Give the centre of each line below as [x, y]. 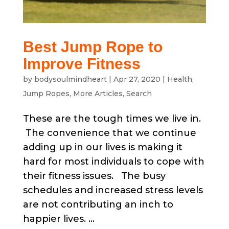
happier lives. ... [59, 219]
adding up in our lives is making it [102, 147]
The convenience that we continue [109, 133]
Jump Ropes [46, 94]
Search [139, 94]
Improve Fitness [82, 64]
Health [179, 79]
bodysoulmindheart [70, 79]
